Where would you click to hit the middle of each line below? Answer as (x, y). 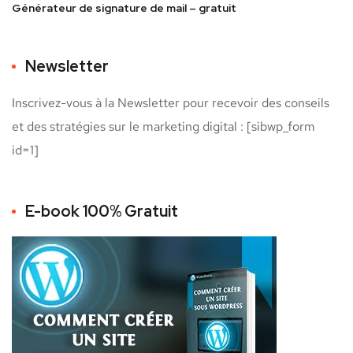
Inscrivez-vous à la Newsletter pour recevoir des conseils (171, 103)
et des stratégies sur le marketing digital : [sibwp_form (163, 127)
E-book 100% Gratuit (102, 212)
